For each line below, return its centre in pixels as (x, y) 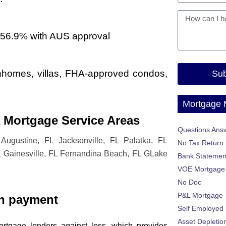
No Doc (189, 182)
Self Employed (201, 209)
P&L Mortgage (200, 195)
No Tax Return (201, 143)
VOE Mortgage (201, 169)
